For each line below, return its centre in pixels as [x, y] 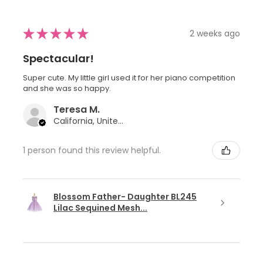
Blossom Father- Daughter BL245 [125, 197]
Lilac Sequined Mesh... [100, 208]
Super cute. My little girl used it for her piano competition [129, 78]
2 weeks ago [215, 33]
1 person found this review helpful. [92, 150]
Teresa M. [77, 110]
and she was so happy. [67, 89]
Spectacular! [58, 59]
